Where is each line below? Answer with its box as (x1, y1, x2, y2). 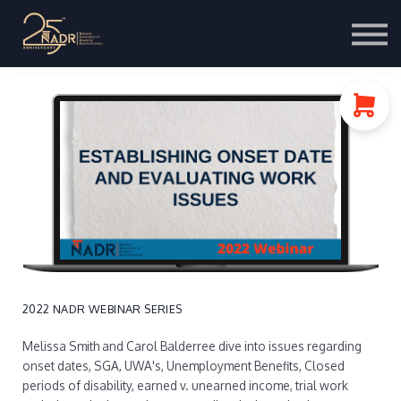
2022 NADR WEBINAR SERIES (22, 301, 183, 316)
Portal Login (144, 49, 257, 75)
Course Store (135, 18, 258, 44)
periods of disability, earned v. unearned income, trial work (22, 378, 348, 394)
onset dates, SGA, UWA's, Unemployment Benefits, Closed (22, 358, 345, 374)
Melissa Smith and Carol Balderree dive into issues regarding (22, 338, 362, 354)
